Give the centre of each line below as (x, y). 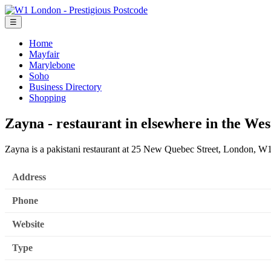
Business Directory (65, 87)
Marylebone (52, 65)
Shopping (47, 98)
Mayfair (44, 54)
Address (29, 177)
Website (28, 224)
